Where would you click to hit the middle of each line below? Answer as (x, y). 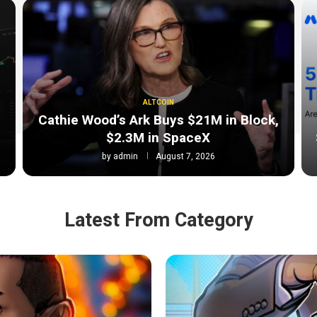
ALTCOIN (158, 103)
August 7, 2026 (185, 157)
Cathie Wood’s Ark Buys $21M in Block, (158, 121)
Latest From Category (158, 221)
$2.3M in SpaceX (158, 138)
